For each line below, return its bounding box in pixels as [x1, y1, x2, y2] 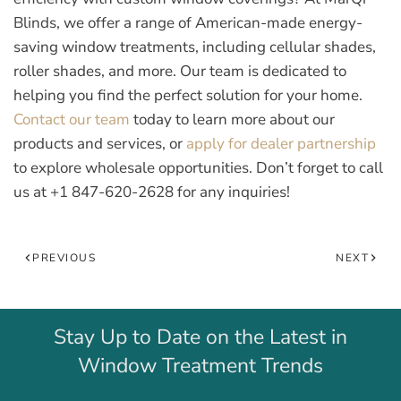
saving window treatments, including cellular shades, [13, 37, 376, 57]
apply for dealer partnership [186, 133, 376, 154]
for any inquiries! [174, 182, 290, 202]
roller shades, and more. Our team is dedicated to [13, 61, 346, 81]
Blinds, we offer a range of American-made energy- [13, 13, 363, 33]
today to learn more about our [130, 109, 335, 130]
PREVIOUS [32, 251, 96, 265]
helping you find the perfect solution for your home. [13, 85, 363, 106]
